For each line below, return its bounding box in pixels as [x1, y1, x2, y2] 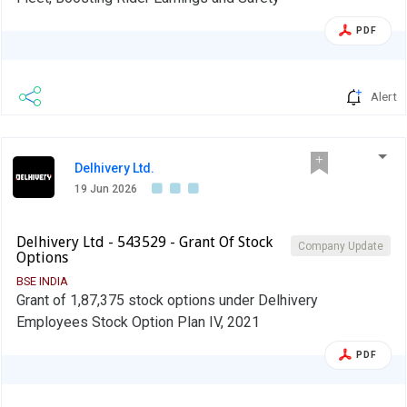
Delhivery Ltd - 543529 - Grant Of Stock [16, 233, 273, 251]
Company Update [298, 239, 383, 253]
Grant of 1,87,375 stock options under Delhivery [16, 291, 318, 309]
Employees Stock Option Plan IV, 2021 [16, 313, 260, 331]
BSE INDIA [16, 273, 68, 288]
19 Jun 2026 [74, 182, 137, 195]
